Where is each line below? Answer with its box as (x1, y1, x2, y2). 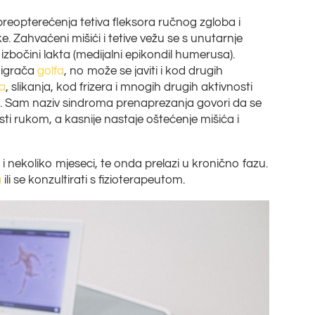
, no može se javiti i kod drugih (64, 64, 224, 77)
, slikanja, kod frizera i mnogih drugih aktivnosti (6, 80, 253, 94)
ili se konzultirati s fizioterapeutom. (1, 173, 186, 186)
